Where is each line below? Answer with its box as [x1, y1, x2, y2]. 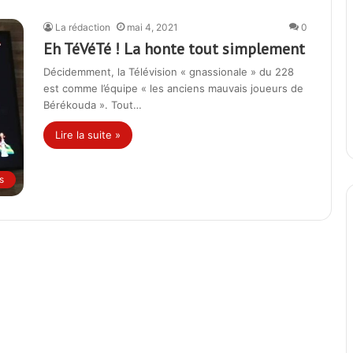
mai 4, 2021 [127, 21, 178, 33]
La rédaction [55, 21, 110, 33]
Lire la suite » [55, 128, 121, 141]
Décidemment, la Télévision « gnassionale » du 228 [43, 65, 294, 78]
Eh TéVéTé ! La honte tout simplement [43, 39, 305, 59]
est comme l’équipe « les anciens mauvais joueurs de [43, 82, 303, 95]
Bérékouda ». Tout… [43, 98, 142, 111]
